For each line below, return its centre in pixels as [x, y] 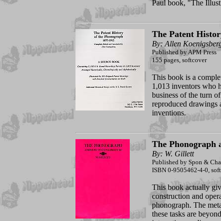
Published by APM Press [184, 52]
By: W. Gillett [173, 154]
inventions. [169, 113]
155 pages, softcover [179, 60]
